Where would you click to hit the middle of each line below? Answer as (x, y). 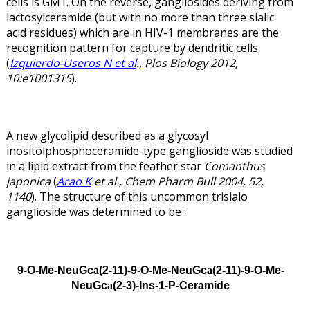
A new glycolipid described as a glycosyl (107, 136)
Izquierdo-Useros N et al (73, 63)
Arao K (74, 182)
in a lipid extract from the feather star (105, 166)
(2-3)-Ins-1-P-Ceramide (171, 285)
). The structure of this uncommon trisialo (139, 197)
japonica (28, 182)
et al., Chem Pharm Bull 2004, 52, (177, 182)
